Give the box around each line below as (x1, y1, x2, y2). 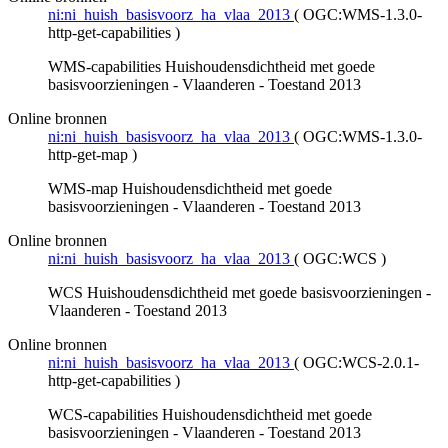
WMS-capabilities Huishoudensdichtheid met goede (48, 57, 375, 75)
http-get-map (48, 145, 128, 163)
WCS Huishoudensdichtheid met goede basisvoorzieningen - (48, 283, 431, 301)
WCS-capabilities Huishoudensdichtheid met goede (48, 405, 372, 423)
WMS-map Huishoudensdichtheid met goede (48, 179, 332, 197)
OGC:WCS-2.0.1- (303, 353, 419, 371)
